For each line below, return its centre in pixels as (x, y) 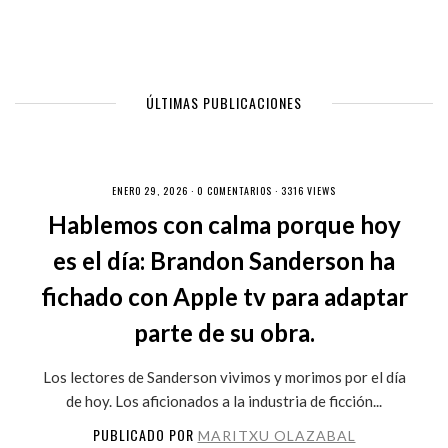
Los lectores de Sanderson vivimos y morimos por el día (224, 377)
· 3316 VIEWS (304, 190)
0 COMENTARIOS (234, 190)
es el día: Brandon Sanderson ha (224, 260)
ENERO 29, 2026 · (154, 190)
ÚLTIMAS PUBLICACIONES (224, 102)
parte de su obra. (224, 332)
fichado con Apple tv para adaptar (224, 296)
